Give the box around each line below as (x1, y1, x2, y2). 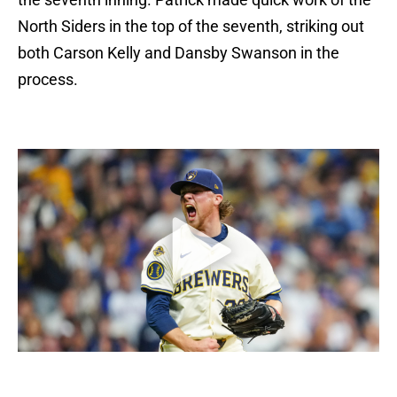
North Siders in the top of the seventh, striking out (18, 17, 364, 36)
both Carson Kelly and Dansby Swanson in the (18, 43, 339, 63)
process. (18, 70, 78, 90)
